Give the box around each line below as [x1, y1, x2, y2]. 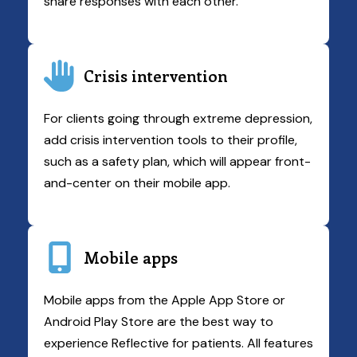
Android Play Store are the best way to [44, 313, 273, 330]
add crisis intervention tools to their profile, [44, 131, 297, 148]
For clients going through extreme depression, [44, 110, 312, 127]
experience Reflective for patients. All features [44, 335, 313, 351]
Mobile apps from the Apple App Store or [44, 292, 285, 308]
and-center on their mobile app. [44, 175, 230, 191]
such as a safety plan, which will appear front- [44, 153, 311, 170]
